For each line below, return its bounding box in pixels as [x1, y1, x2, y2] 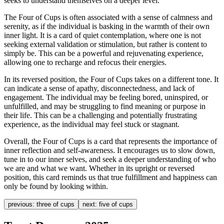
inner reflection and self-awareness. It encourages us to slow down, [4, 145, 215, 154]
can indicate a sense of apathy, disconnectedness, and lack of [4, 83, 194, 92]
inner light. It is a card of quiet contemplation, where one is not [4, 30, 201, 39]
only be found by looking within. [4, 181, 108, 190]
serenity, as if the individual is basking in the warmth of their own [4, 21, 209, 30]
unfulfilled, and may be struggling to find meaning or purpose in [4, 101, 205, 110]
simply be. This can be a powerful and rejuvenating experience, [4, 48, 203, 57]
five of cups [97, 200, 133, 208]
